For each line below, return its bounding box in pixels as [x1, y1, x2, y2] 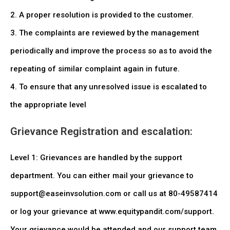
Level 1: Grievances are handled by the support [10, 153, 182, 162]
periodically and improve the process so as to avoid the [10, 46, 212, 55]
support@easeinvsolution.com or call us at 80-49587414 [10, 189, 218, 198]
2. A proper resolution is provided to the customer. [10, 10, 194, 20]
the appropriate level [10, 100, 86, 109]
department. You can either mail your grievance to [10, 171, 194, 180]
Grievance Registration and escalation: [10, 125, 193, 138]
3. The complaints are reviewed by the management [10, 28, 199, 37]
